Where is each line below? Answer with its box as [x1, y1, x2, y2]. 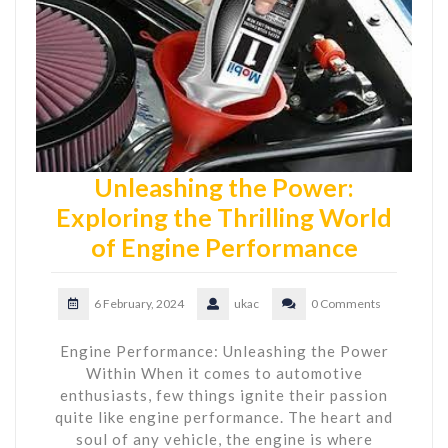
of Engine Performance [90, 231, 358, 262]
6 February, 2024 [93, 295, 184, 311]
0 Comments [310, 295, 381, 311]
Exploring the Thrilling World [56, 201, 392, 232]
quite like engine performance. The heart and [55, 407, 393, 426]
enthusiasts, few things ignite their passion [60, 385, 388, 404]
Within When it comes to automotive [85, 363, 363, 382]
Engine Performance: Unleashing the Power [59, 341, 389, 360]
